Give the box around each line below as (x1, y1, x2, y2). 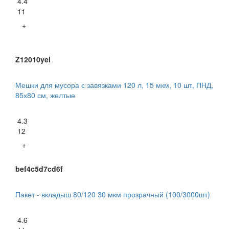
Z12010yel (15, 54, 51, 65)
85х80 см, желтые (15, 90, 75, 101)
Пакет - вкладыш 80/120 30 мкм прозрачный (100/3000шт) (15, 189, 210, 200)
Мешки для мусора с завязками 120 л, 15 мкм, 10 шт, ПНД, (15, 80, 213, 90)
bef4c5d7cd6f (15, 164, 63, 174)
